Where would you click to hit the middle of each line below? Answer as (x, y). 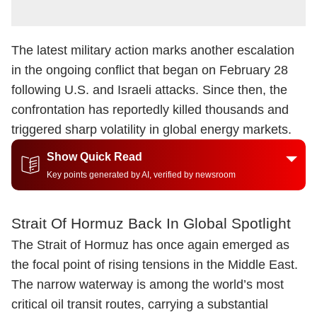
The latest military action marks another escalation (153, 50)
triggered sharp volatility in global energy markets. (151, 129)
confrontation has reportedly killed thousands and (150, 110)
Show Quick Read (94, 157)
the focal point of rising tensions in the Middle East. (155, 265)
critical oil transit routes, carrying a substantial (140, 304)
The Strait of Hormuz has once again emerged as (150, 245)
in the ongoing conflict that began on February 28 (150, 70)
